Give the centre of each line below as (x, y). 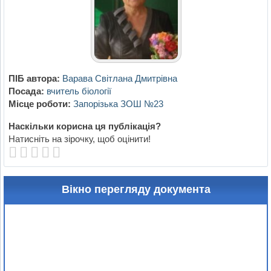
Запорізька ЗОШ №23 (118, 104)
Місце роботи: (39, 104)
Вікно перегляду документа (136, 190)
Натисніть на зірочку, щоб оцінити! (79, 139)
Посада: (26, 91)
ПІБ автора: (34, 79)
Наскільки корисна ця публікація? (84, 126)
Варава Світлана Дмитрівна (119, 79)
